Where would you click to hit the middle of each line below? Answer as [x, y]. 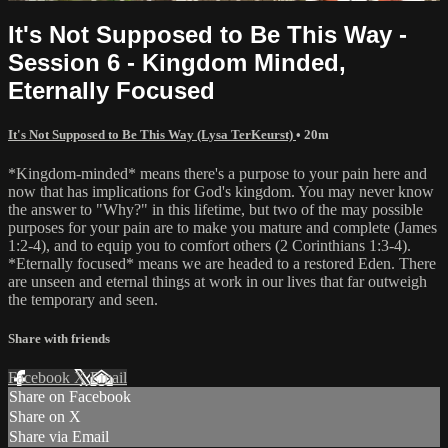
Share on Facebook [70, 397]
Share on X [45, 417]
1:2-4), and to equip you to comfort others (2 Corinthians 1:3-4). [209, 245]
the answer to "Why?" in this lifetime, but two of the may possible [215, 209]
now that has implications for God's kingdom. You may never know [221, 191]
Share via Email [59, 437]
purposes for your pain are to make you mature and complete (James [222, 227]
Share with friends [59, 339]
